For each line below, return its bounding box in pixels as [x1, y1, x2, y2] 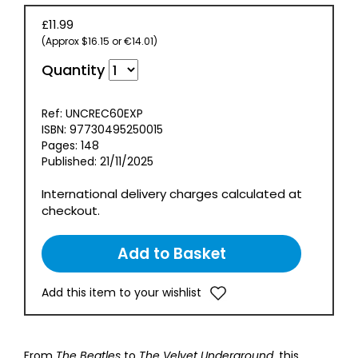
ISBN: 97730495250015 [42, 121, 163, 137]
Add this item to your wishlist [42, 284, 201, 300]
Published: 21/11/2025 [42, 153, 153, 169]
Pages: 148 [42, 137, 99, 153]
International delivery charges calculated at [42, 185, 302, 202]
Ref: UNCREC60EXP [42, 105, 143, 121]
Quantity [42, 59, 109, 80]
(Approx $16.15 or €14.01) [42, 34, 157, 48]
